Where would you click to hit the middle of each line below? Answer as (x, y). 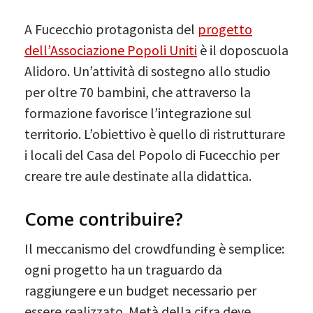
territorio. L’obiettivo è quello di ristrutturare (155, 133)
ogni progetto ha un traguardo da (123, 269)
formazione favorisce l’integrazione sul (138, 112)
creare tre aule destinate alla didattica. (138, 175)
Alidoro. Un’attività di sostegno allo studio (147, 71)
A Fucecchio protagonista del (111, 29)
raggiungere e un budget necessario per (140, 290)
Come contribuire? (104, 218)
